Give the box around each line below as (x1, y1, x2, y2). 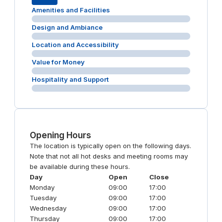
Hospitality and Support (31, 75, 109, 83)
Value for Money (31, 57, 85, 66)
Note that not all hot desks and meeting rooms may (29, 152, 188, 160)
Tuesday (29, 193, 56, 202)
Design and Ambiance (31, 23, 103, 31)
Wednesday (29, 204, 66, 212)
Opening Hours (29, 129, 91, 140)
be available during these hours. (29, 162, 130, 170)
